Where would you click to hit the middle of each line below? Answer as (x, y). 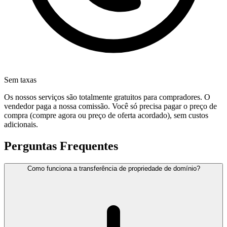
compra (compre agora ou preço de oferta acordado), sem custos (106, 116)
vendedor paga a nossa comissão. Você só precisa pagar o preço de (110, 106)
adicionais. (21, 125)
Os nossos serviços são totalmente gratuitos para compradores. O (107, 97)
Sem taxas (20, 80)
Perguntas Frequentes (61, 146)
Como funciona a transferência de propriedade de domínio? (113, 169)
